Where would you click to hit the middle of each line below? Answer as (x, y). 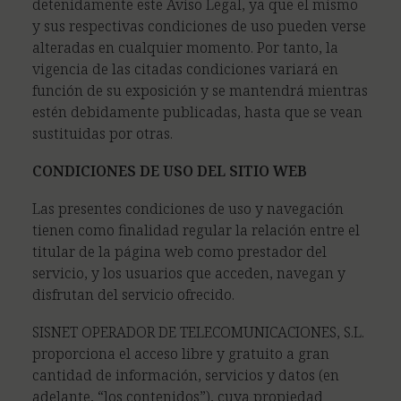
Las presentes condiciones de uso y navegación (188, 209)
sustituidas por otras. (102, 133)
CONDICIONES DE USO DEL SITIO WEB (170, 171)
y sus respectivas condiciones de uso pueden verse (199, 26)
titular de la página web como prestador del (179, 252)
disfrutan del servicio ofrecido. (133, 294)
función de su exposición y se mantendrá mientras (200, 90)
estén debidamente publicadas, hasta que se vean (197, 112)
